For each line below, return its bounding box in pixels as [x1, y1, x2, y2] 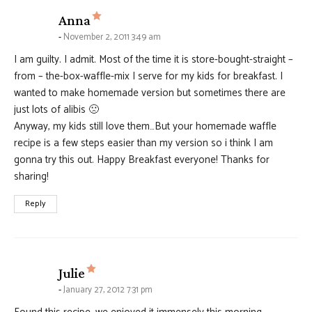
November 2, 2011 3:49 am [63, 30, 161, 45]
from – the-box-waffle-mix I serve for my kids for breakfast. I [14, 68, 283, 86]
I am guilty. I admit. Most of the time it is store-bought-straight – [14, 51, 293, 69]
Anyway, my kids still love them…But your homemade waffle [14, 118, 276, 136]
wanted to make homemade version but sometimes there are [14, 84, 286, 102]
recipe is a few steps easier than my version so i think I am [14, 134, 273, 153]
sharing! [14, 168, 49, 186]
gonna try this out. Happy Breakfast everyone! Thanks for [14, 151, 270, 169]
